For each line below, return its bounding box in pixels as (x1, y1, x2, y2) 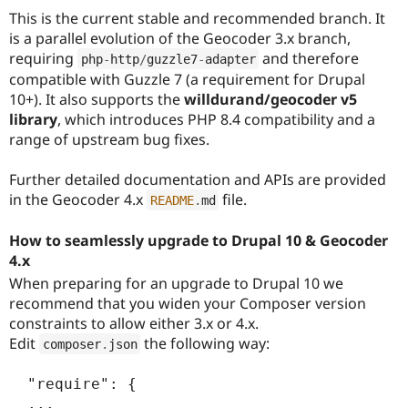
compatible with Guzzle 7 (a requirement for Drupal (9, 68, 365, 89)
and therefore (259, 47, 359, 68)
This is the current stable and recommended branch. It (9, 7, 385, 28)
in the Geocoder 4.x (9, 189, 147, 209)
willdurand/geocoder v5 (184, 88, 357, 109)
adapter (204, 51, 256, 66)
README (149, 192, 194, 208)
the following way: (140, 332, 270, 353)
